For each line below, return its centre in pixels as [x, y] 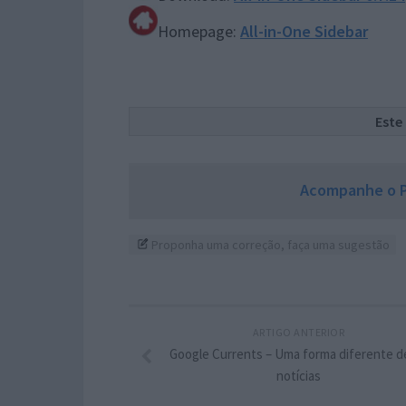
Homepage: [199, 31]
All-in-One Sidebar [304, 31]
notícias [299, 375]
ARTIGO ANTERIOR [299, 332]
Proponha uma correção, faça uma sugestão [269, 244]
